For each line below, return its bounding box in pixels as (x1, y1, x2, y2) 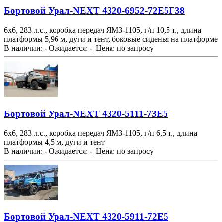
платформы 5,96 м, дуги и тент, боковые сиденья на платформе (4, 35, 218, 44)
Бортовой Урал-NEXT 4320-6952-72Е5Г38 (4, 5, 185, 16)
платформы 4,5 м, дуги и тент (4, 137, 105, 146)
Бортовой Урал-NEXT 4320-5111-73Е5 (4, 108, 168, 119)
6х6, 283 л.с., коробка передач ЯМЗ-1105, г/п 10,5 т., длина (4, 26, 201, 35)
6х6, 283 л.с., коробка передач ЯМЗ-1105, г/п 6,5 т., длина (4, 128, 197, 137)
